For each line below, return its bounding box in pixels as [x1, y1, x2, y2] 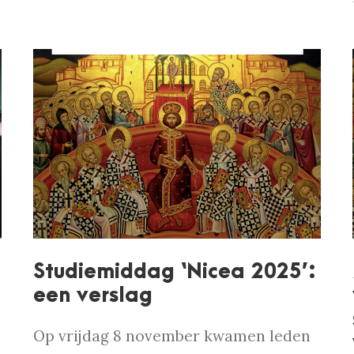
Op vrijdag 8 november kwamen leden [33, 326, 311, 346]
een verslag [33, 284, 153, 308]
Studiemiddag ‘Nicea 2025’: [33, 260, 317, 284]
